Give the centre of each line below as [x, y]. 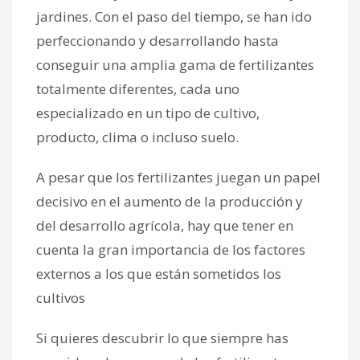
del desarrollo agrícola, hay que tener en [165, 226]
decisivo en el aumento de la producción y [170, 202]
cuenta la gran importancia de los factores [171, 250]
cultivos [61, 298]
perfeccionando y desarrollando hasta [157, 41]
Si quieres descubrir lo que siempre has [162, 338]
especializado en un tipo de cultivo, [148, 113]
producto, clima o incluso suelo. [137, 137]
